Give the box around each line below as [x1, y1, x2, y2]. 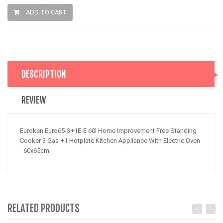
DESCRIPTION [21, 69, 66, 80]
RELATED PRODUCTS [7, 202, 80, 215]
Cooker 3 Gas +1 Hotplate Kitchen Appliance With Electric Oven [20, 137, 200, 144]
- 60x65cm [20, 147, 49, 154]
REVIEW [21, 95, 46, 106]
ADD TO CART [24, 8, 67, 16]
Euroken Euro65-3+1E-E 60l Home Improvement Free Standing [20, 127, 197, 134]
